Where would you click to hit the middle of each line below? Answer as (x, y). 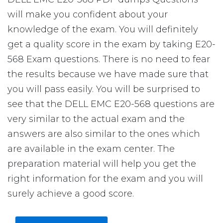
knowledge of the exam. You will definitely (103, 29)
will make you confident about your (88, 14)
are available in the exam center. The (91, 149)
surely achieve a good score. (71, 194)
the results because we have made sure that (108, 74)
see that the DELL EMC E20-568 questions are (111, 104)
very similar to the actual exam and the (96, 119)
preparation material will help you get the (102, 164)
